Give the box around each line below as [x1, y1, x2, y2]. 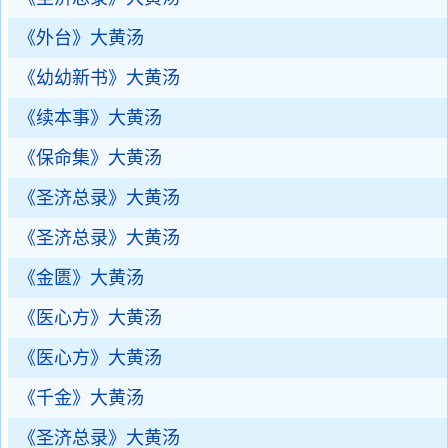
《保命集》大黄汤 [18, 148, 162, 168]
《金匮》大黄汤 [18, 268, 144, 288]
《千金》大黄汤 [18, 388, 144, 408]
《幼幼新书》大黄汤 [18, 68, 180, 88]
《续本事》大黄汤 [18, 108, 162, 128]
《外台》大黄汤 [18, 28, 144, 48]
